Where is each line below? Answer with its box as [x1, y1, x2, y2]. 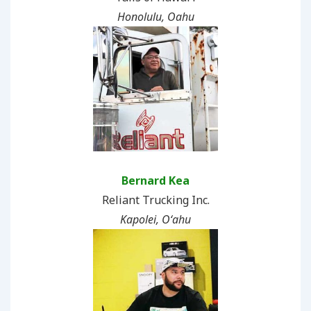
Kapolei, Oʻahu [120, 211, 191, 227]
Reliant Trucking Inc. [101, 192, 210, 208]
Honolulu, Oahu [117, 8, 194, 24]
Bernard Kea [121, 172, 190, 188]
